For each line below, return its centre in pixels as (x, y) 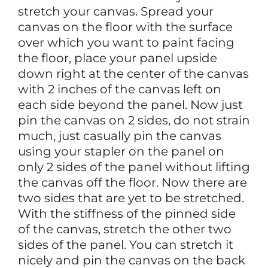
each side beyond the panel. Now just (130, 104)
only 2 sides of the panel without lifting (134, 167)
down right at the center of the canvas (133, 73)
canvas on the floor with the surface (125, 27)
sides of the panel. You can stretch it (126, 244)
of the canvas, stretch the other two (125, 229)
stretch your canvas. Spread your (116, 11)
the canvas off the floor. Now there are (133, 182)
